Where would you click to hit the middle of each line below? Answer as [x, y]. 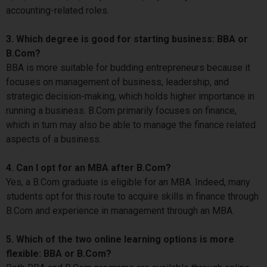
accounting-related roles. [59, 10]
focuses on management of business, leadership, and [117, 82]
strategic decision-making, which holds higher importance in [130, 96]
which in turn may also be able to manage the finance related [131, 125]
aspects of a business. [55, 139]
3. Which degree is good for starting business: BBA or [127, 39]
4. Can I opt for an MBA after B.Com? [89, 167]
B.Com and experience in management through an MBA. [121, 210]
